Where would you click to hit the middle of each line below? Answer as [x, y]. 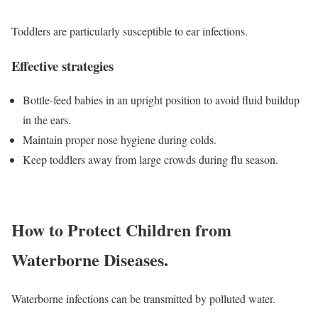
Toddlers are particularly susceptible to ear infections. [130, 31]
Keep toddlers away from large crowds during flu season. [150, 160]
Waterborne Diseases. [90, 260]
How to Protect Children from [121, 230]
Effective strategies [62, 65]
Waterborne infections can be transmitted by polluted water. [143, 299]
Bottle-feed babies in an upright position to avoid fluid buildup [161, 100]
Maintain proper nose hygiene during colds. [120, 140]
